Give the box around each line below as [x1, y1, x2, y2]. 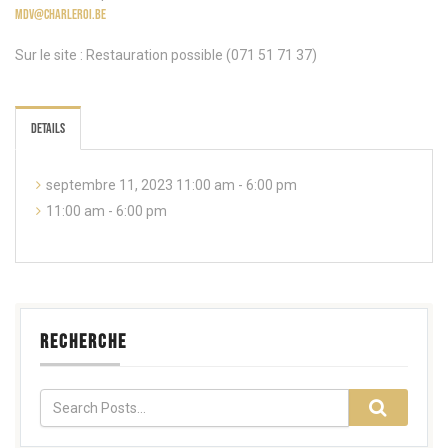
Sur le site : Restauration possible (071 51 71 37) [15, 47, 317, 64]
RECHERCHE [40, 330, 127, 355]
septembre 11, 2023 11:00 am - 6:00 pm [46, 177, 297, 194]
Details [31, 120, 65, 138]
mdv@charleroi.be [15, 6, 106, 24]
